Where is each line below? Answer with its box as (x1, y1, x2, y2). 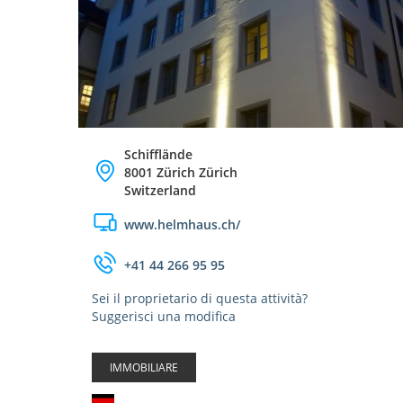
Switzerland (124, 182, 196, 199)
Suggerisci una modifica (92, 308, 236, 325)
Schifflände (124, 146, 193, 163)
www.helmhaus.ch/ (124, 215, 240, 233)
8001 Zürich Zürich (124, 164, 237, 181)
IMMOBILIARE (110, 360, 178, 375)
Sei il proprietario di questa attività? (92, 290, 308, 307)
